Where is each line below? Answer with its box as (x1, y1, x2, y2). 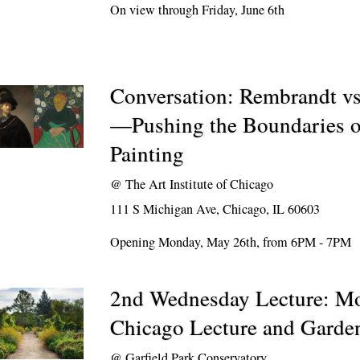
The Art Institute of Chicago (125, 175, 274, 193)
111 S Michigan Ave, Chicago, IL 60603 (110, 200, 321, 218)
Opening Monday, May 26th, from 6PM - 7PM (110, 233, 352, 251)
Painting (110, 139, 185, 168)
